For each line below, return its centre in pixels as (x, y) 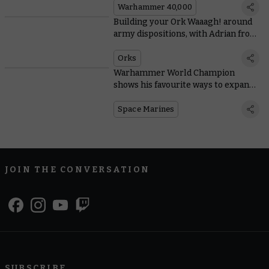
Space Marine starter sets (165, 97)
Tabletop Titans (144, 46)
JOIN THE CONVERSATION (77, 170)
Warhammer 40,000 (155, 7)
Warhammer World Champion (174, 73)
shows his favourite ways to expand (183, 85)
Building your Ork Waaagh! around (183, 22)
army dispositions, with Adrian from (186, 34)
